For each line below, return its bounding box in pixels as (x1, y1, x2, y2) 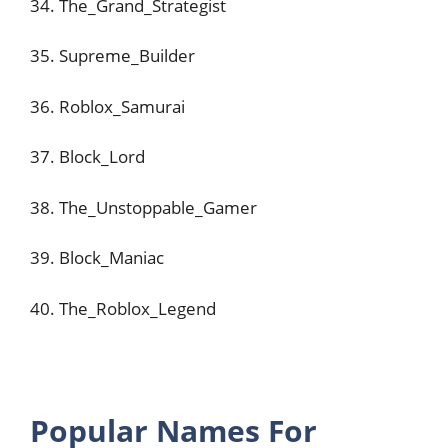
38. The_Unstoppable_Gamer (30, 195, 257, 219)
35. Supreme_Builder (30, 44, 195, 67)
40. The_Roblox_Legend (30, 296, 216, 320)
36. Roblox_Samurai (30, 94, 185, 118)
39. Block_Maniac (30, 246, 164, 269)
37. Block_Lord (30, 145, 145, 168)
